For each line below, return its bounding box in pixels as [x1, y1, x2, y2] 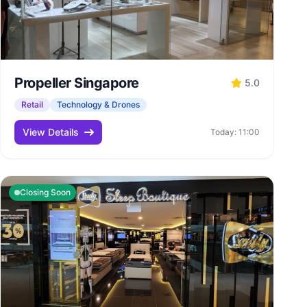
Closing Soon [20, 187, 71, 197]
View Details [23, 126, 79, 138]
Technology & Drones [57, 99, 140, 110]
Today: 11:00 [210, 127, 260, 137]
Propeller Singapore [14, 75, 139, 91]
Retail [21, 99, 43, 110]
